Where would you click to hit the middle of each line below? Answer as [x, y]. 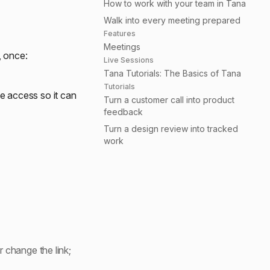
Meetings [122, 47]
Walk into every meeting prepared [172, 20]
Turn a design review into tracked [171, 129]
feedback [123, 112]
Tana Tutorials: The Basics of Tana [172, 73]
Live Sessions [129, 60]
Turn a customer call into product [169, 100]
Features [120, 33]
